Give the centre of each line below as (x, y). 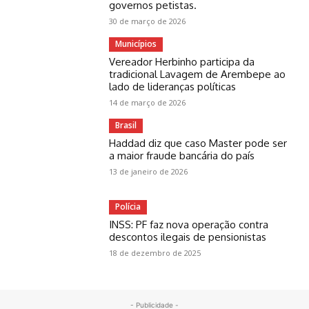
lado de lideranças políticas (173, 87)
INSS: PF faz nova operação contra (189, 225)
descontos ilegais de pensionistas (188, 237)
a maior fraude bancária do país (182, 156)
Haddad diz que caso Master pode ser (198, 143)
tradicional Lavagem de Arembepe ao (198, 74)
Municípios (136, 44)
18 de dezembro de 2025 (155, 253)
